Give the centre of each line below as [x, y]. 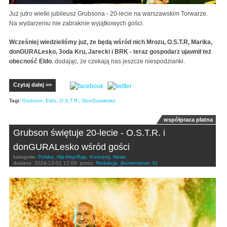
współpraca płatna [188, 120]
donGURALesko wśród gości [71, 147]
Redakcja [107, 163]
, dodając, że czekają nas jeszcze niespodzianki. [118, 62]
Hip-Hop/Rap [72, 157]
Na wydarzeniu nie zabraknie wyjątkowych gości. [77, 24]
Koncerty [100, 157]
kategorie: [26, 157]
